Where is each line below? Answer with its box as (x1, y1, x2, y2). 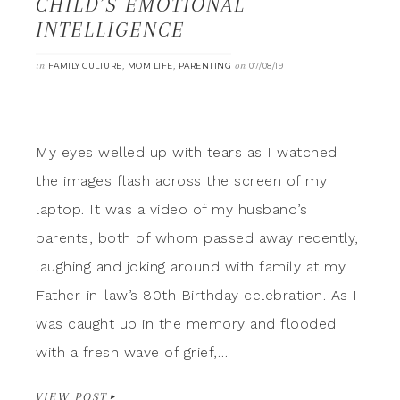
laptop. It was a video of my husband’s (36, 200, 307, 218)
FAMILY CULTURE (47, 60, 122, 71)
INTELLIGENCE (36, 17, 185, 41)
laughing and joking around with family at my (36, 257, 346, 275)
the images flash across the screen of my (36, 171, 327, 189)
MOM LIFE (127, 60, 173, 71)
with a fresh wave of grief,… (36, 343, 228, 361)
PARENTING (178, 60, 231, 71)
